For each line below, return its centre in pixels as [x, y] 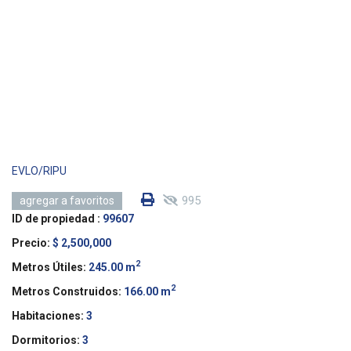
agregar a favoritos [67, 200]
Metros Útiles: [49, 267]
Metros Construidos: [67, 291]
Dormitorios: [46, 340]
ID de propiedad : [56, 218]
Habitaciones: [48, 315]
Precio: [31, 242]
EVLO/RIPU [39, 170]
